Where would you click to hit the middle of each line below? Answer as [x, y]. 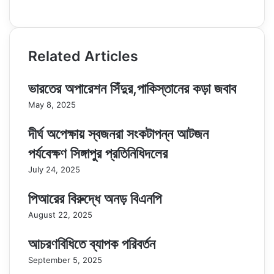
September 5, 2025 [65, 260]
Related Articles [83, 56]
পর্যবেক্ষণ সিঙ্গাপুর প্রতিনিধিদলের [98, 154]
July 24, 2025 [54, 169]
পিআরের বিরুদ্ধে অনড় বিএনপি [95, 199]
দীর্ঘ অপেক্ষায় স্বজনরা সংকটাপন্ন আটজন [118, 134]
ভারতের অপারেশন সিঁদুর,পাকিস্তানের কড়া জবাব [132, 89]
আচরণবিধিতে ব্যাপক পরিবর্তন [92, 244]
